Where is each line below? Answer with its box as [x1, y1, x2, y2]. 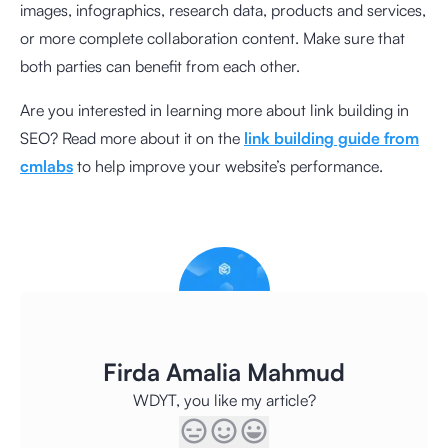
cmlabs [20, 156, 73, 176]
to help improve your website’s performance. [73, 156, 383, 176]
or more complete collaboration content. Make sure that [20, 28, 405, 48]
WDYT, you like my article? [132, 390, 316, 410]
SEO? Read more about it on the [20, 128, 244, 148]
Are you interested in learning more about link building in [20, 100, 409, 120]
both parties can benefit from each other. [20, 56, 300, 76]
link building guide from [244, 128, 419, 148]
